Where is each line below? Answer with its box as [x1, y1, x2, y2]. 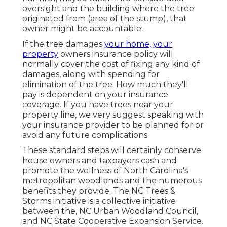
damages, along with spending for [22, 69, 160, 80]
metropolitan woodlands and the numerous [22, 176, 202, 186]
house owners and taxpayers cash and [22, 156, 177, 166]
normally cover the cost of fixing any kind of [22, 59, 200, 69]
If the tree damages [22, 39, 104, 49]
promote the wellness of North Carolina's [22, 166, 188, 176]
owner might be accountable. [22, 24, 143, 34]
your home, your [104, 39, 172, 49]
